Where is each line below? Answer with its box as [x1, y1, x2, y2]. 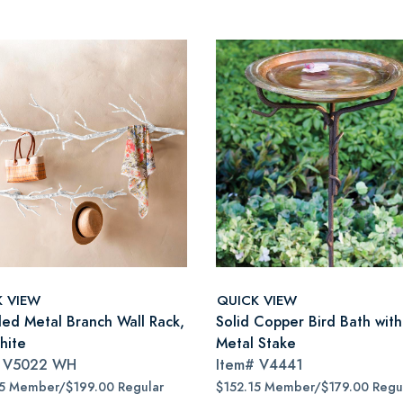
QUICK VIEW [217, 290, 297, 309]
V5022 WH [3, 354, 76, 375]
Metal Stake [216, 333, 296, 354]
